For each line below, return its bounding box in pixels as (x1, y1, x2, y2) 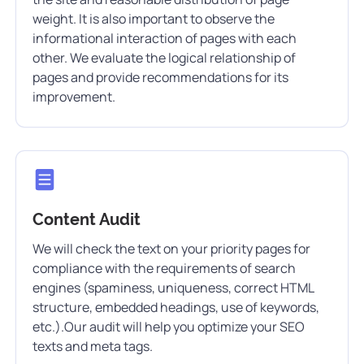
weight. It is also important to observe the (32, 10, 275, 28)
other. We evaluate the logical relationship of (32, 49, 296, 67)
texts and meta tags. (32, 337, 153, 355)
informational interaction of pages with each (32, 29, 297, 47)
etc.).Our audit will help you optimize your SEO (32, 318, 305, 336)
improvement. (32, 88, 115, 106)
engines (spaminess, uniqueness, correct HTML (32, 279, 314, 297)
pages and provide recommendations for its (32, 68, 288, 86)
